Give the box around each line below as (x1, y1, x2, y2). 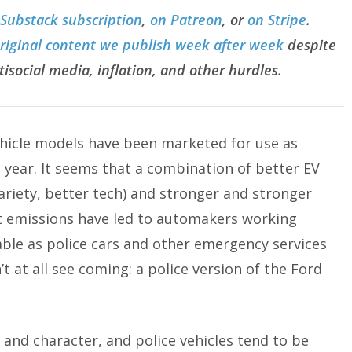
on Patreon (150, 10, 222, 29)
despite (284, 35, 336, 54)
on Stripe (247, 10, 306, 29)
